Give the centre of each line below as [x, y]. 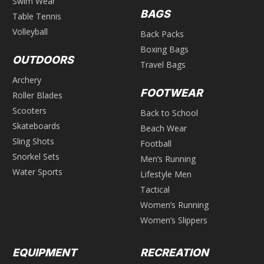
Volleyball [30, 32]
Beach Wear [164, 128]
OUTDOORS [43, 60]
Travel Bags [163, 65]
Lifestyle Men [166, 174]
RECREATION [174, 253]
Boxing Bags [164, 49]
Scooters [29, 111]
